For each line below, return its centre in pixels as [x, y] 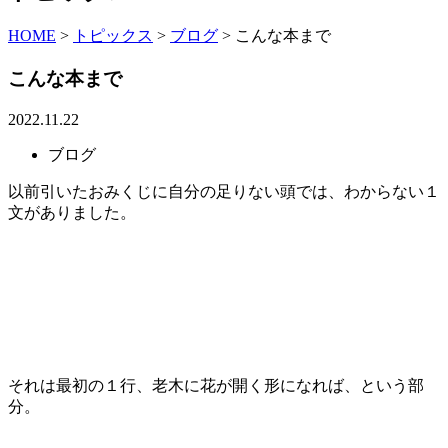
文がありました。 [72, 212]
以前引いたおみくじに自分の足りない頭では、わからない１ [224, 191]
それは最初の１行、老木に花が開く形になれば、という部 [216, 385]
